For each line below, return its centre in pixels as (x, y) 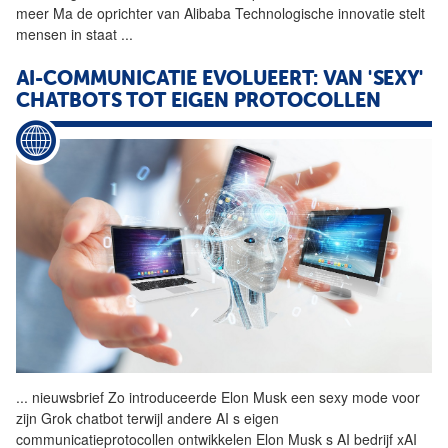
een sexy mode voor (353, 396)
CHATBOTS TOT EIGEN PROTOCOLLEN (198, 102)
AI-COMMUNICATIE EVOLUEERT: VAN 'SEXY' (219, 80)
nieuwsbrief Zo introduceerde (124, 396)
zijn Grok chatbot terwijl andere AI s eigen (147, 417)
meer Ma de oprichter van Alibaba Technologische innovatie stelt (220, 13)
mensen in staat (68, 34)
